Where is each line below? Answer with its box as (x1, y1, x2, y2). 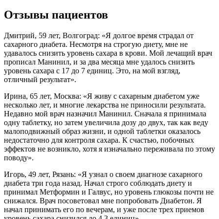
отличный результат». (4, 75, 76, 84)
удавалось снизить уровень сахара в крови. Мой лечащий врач (4, 48, 212, 57)
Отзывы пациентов (4, 8, 108, 21)
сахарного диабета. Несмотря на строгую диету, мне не (4, 40, 188, 48)
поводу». (4, 153, 34, 162)
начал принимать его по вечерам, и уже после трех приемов (4, 205, 204, 214)
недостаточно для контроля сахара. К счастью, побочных (4, 135, 194, 144)
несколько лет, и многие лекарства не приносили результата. (4, 100, 206, 109)
